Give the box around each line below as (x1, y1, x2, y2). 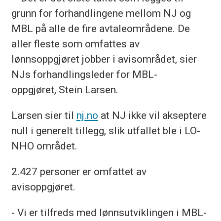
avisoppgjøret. (11, 180, 75, 193)
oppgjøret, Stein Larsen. (11, 83, 118, 96)
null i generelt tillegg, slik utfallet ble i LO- (11, 124, 200, 137)
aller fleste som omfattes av (11, 37, 140, 50)
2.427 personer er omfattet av (11, 165, 147, 178)
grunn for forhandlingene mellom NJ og (11, 6, 191, 19)
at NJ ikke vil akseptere (98, 109, 207, 121)
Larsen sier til (11, 109, 76, 121)
